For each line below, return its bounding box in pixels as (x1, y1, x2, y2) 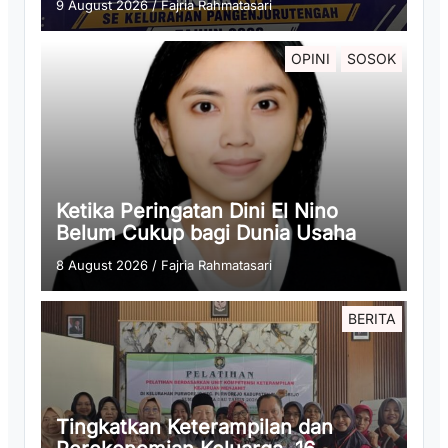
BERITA (348, 310, 396, 327)
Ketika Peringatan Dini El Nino (56, 199, 338, 223)
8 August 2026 (56, 257, 148, 273)
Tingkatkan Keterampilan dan (56, 415, 333, 439)
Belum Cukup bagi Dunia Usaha (56, 221, 356, 245)
